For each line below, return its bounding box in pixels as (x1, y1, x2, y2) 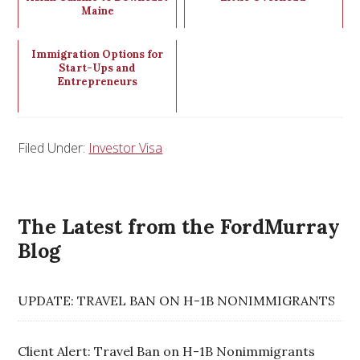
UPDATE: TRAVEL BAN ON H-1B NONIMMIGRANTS (18, 292, 336, 309)
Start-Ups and (59, 60, 137, 75)
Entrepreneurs (57, 74, 138, 88)
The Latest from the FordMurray (18, 213, 341, 239)
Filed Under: (18, 138, 89, 157)
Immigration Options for (31, 47, 164, 61)
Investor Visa (88, 138, 163, 157)
